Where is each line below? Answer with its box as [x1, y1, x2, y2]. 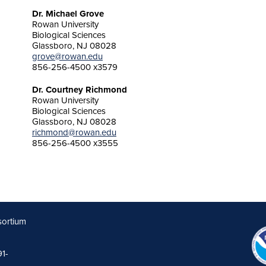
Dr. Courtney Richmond [31, 84, 127, 95]
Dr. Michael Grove [31, 8, 104, 19]
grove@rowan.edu [31, 51, 103, 62]
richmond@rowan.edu [31, 127, 116, 138]
